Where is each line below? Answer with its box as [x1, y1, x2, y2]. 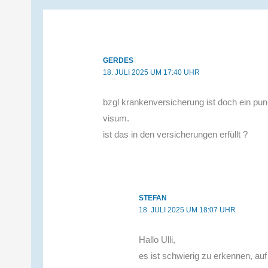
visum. [103, 112, 130, 123]
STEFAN [139, 193, 167, 202]
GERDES [103, 56, 134, 65]
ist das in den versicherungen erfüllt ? [103, 129, 248, 139]
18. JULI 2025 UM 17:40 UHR [103, 68, 200, 77]
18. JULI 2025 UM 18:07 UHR [139, 205, 236, 214]
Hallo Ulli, [139, 234, 176, 245]
